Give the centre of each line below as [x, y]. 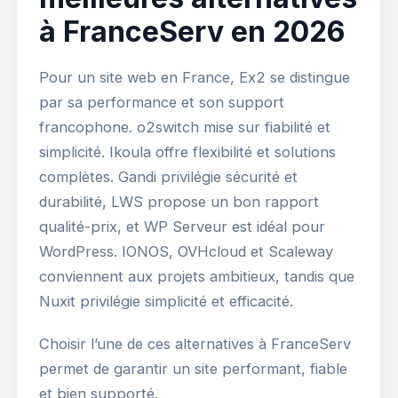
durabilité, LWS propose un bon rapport [179, 202]
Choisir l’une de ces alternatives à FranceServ [195, 344]
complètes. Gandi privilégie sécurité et [168, 177]
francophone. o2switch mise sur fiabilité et [185, 127]
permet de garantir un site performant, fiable [193, 369]
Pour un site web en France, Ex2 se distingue [195, 78]
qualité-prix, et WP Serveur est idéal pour [182, 227]
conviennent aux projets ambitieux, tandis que [197, 277]
